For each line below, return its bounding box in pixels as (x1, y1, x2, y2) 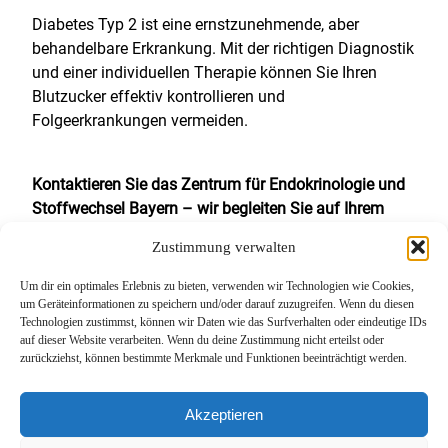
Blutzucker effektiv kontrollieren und (32, 87, 285, 106)
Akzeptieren (185, 405, 263, 423)
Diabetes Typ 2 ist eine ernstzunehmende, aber (32, 15, 359, 34)
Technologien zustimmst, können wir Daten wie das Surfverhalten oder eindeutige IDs (20, 315, 427, 329)
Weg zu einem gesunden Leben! (32, 223, 255, 242)
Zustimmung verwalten (152, 238, 296, 255)
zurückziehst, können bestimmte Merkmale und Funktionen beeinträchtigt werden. (20, 351, 407, 365)
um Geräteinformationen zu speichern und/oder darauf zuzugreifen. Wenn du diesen (20, 297, 414, 311)
